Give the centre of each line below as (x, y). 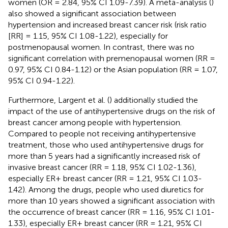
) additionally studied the (154, 100)
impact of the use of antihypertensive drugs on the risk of (111, 111)
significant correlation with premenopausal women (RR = (112, 58)
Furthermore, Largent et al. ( (59, 100)
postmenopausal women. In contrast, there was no (101, 47)
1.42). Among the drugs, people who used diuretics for (106, 189)
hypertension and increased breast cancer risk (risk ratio (107, 24)
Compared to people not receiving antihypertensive (102, 133)
